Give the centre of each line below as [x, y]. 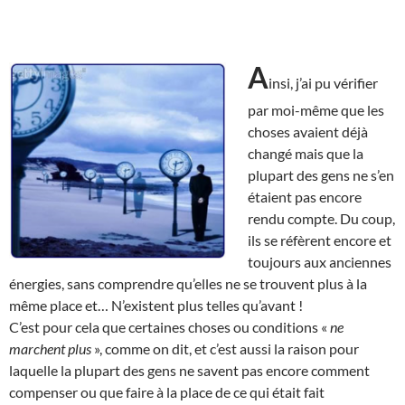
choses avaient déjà [308, 131]
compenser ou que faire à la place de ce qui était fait [167, 391]
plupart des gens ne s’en [321, 174]
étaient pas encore [305, 196]
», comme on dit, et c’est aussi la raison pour [225, 348]
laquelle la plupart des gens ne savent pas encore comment [189, 370]
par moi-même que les [316, 109]
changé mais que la [306, 153]
